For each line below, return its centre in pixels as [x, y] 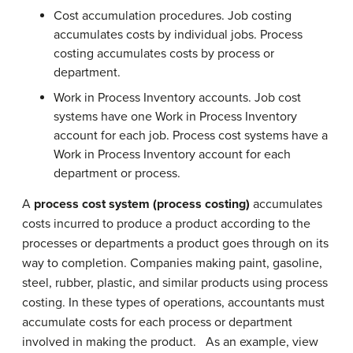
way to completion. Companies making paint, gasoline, [172, 263]
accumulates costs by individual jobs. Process [178, 35]
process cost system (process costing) [140, 204]
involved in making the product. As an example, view [170, 342]
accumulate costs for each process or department [157, 322]
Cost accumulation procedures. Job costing [173, 16]
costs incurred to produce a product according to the [166, 224]
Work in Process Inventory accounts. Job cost [177, 98]
